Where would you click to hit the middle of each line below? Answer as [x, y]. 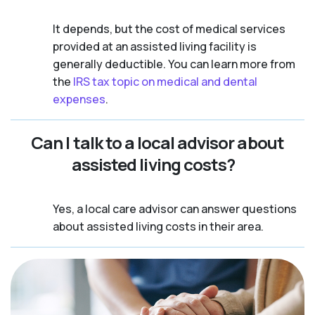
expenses [79, 99]
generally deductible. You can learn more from [174, 64]
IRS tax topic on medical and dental [165, 81]
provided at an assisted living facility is [155, 46]
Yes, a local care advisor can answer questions [175, 208]
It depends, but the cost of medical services [169, 28]
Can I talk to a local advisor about [157, 142]
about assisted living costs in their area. [158, 226]
